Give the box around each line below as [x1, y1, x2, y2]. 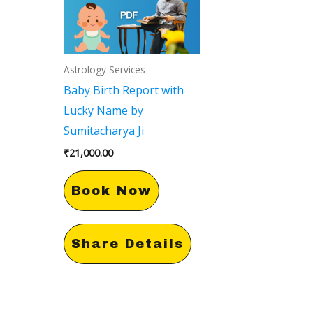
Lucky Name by [63, 102, 143, 118]
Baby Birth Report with [63, 82, 184, 98]
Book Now [71, 183, 152, 198]
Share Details [71, 236, 184, 251]
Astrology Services [63, 62, 145, 76]
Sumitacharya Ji [63, 122, 144, 138]
